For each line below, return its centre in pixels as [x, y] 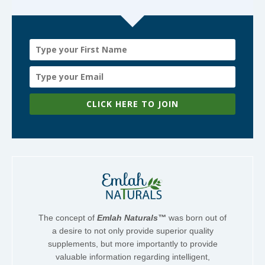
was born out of [196, 218]
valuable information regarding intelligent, [132, 257]
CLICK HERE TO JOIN [132, 104]
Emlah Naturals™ [132, 218]
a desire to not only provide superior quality [132, 231]
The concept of [68, 218]
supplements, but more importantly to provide [132, 244]
